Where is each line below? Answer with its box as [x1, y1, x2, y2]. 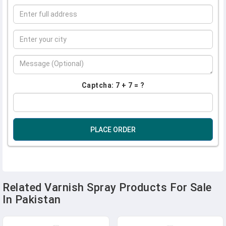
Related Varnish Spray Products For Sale [3, 181, 212, 194]
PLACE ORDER [90, 125, 136, 134]
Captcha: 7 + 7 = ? [81, 81, 145, 89]
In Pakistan [3, 193, 61, 206]
